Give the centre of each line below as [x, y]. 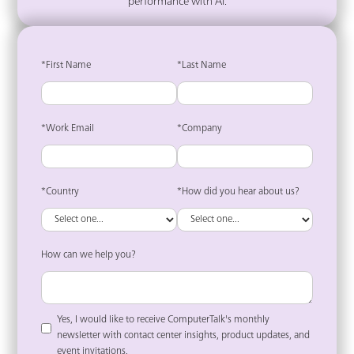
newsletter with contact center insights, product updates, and [184, 336]
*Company [200, 129]
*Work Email [68, 129]
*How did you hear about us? [238, 192]
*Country [60, 192]
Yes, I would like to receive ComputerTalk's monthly [164, 320]
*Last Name [201, 66]
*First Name [66, 66]
